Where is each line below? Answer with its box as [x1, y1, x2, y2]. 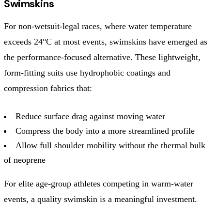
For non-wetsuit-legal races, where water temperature [4, 21, 192, 31]
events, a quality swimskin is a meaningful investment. [4, 194, 197, 204]
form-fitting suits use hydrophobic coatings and [4, 67, 170, 77]
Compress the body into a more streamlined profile [15, 125, 195, 136]
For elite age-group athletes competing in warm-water [4, 178, 193, 188]
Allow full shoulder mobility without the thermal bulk [15, 140, 205, 150]
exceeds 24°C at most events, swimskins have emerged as [4, 36, 207, 46]
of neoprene [4, 155, 46, 165]
